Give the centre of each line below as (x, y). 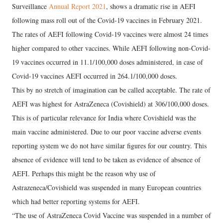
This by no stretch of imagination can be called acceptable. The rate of (111, 90)
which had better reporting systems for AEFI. (76, 201)
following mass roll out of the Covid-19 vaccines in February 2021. (107, 20)
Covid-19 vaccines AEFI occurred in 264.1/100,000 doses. (95, 76)
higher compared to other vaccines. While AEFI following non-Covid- (111, 48)
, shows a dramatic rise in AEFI (151, 6)
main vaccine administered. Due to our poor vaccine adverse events (107, 131)
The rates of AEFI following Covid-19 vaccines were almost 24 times (110, 34)
